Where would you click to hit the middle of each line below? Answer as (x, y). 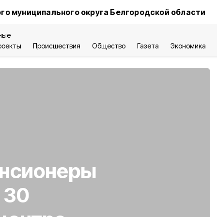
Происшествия (57, 46)
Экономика (188, 46)
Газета (148, 46)
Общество (109, 46)
